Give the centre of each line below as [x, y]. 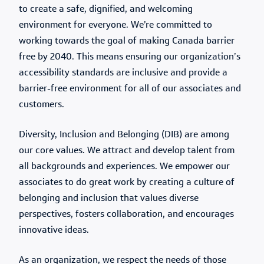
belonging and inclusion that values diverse [109, 199]
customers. [42, 105]
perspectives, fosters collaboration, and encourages [126, 214]
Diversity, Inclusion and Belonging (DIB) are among [124, 135]
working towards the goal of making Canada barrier [127, 41]
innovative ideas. [54, 230]
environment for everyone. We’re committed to [115, 25]
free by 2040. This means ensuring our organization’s [130, 57]
